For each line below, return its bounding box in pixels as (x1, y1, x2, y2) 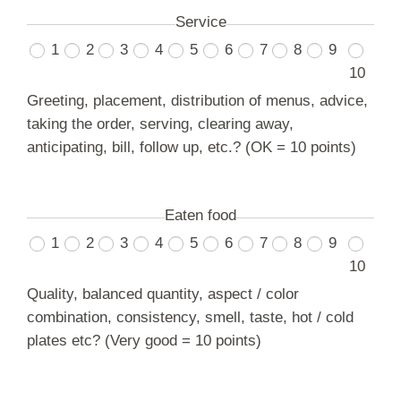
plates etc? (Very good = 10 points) (27, 332, 261, 349)
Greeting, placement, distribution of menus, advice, (27, 92, 368, 109)
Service (175, 13, 226, 30)
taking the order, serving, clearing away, (27, 115, 294, 132)
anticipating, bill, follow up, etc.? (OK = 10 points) (27, 139, 356, 156)
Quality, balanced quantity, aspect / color (27, 286, 299, 303)
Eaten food (165, 207, 236, 224)
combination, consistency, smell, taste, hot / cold (27, 309, 354, 326)
